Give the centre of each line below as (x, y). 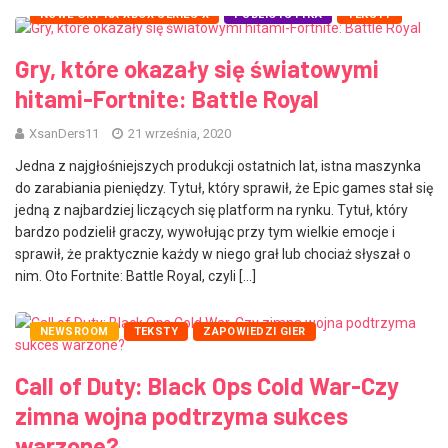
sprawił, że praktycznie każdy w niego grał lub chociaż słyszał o (213, 254)
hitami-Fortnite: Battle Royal (167, 99)
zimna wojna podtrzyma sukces (181, 416)
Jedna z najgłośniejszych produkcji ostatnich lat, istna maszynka (218, 166)
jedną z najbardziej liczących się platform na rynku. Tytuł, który (211, 210)
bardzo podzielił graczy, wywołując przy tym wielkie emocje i (205, 232)
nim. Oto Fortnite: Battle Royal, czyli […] (135, 276)
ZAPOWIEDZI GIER (254, 332)
